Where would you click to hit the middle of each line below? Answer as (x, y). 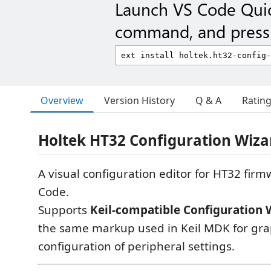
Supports (64, 210)
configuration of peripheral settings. (136, 246)
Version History (139, 100)
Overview (62, 100)
